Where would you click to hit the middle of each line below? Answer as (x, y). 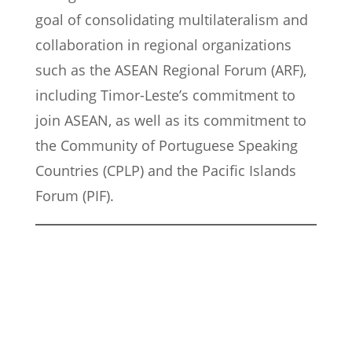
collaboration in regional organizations (163, 45)
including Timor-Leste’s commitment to (165, 95)
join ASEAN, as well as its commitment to (171, 121)
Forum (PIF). (75, 196)
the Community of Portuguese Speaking (167, 146)
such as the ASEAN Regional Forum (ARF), (171, 70)
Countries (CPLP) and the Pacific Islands (166, 171)
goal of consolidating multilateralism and (172, 20)
